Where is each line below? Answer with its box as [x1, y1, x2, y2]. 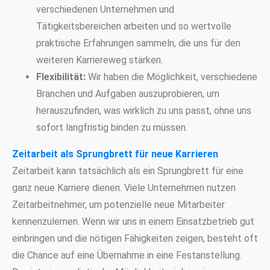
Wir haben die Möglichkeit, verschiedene [86, 71, 257, 83]
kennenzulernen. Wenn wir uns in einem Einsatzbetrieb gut [12, 216, 254, 228]
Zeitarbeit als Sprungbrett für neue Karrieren [12, 148, 218, 160]
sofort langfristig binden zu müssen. [36, 122, 187, 134]
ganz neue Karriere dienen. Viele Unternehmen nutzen [12, 182, 236, 194]
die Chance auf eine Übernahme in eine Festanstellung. [12, 250, 242, 262]
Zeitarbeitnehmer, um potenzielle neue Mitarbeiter [12, 199, 225, 211]
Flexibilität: [36, 71, 86, 83]
